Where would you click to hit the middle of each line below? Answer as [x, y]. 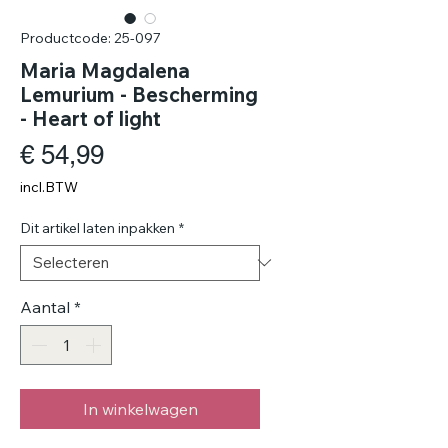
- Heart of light [90, 118]
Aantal [45, 306]
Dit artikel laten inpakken [97, 227]
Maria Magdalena [105, 70]
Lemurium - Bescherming [139, 94]
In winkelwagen [140, 408]
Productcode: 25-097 [90, 37]
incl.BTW [49, 186]
